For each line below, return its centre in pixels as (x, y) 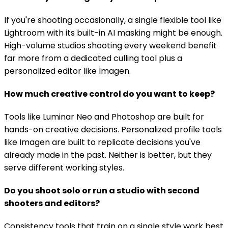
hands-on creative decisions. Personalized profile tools (113, 129)
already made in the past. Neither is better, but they (108, 155)
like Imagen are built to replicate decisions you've (102, 142)
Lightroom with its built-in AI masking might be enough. (113, 33)
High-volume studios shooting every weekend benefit (110, 45)
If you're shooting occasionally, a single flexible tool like (113, 20)
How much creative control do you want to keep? (109, 94)
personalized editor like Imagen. (67, 71)
